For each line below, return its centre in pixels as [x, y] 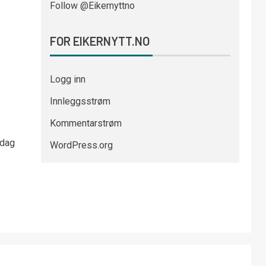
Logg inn [67, 79]
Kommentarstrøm [85, 123]
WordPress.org [81, 145]
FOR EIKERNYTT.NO [99, 41]
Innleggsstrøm [80, 101]
